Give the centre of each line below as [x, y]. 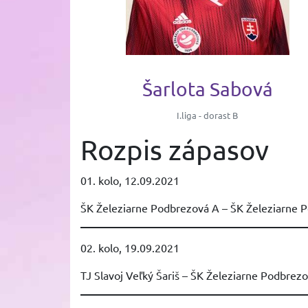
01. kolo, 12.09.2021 [130, 180]
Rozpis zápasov [175, 150]
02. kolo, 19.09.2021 [130, 247]
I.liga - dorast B [208, 115]
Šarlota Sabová [207, 89]
